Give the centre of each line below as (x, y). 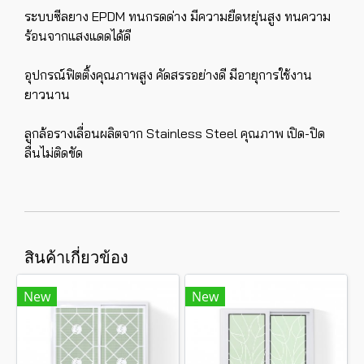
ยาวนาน (47, 94)
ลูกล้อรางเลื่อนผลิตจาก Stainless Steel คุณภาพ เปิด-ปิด (175, 133)
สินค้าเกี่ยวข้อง (76, 257)
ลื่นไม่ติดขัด (54, 153)
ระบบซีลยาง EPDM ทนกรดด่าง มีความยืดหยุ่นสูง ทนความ (178, 16)
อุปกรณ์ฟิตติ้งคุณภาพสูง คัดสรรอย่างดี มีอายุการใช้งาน (168, 75)
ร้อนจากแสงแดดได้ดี (78, 36)
